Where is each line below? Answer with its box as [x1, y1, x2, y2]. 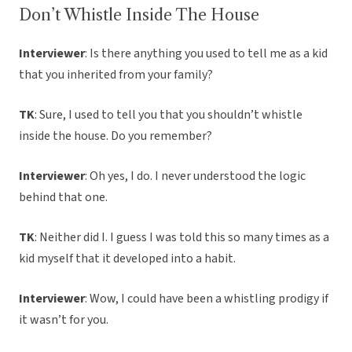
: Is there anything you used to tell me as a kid [85, 45, 328, 63]
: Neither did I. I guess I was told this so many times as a [35, 229, 329, 247]
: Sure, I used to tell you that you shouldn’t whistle [35, 106, 302, 124]
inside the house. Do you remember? [19, 127, 212, 145]
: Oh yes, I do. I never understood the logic [85, 167, 306, 185]
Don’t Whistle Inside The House [19, 5, 259, 25]
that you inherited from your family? [19, 66, 215, 84]
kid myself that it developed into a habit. [19, 250, 238, 268]
